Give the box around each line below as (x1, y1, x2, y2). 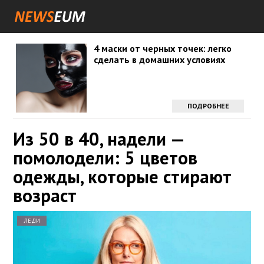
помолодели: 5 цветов (13, 146, 197, 170)
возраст (13, 183, 77, 207)
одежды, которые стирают (13, 164, 232, 189)
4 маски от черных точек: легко (93, 42, 232, 54)
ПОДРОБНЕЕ (187, 101, 229, 110)
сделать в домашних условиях (93, 54, 225, 65)
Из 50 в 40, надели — (13, 127, 184, 151)
